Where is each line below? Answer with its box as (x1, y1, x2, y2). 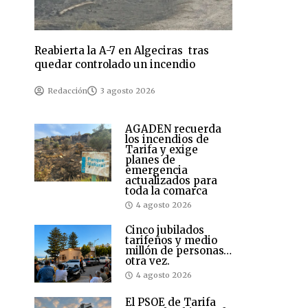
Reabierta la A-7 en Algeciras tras (34, 44, 210, 58)
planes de (125, 153, 175, 167)
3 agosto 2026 (100, 86, 156, 96)
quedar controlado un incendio (34, 58, 196, 71)
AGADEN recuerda (125, 122, 221, 136)
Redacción (47, 86, 88, 96)
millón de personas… (125, 244, 232, 258)
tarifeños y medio (125, 234, 217, 247)
